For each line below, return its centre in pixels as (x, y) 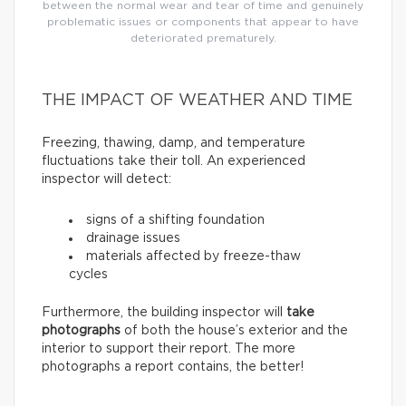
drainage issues (133, 238)
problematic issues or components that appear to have (203, 21)
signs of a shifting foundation (175, 220)
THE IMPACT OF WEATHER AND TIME (197, 100)
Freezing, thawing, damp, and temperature (174, 143)
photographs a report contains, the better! (173, 367)
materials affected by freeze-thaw (193, 256)
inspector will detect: (106, 179)
